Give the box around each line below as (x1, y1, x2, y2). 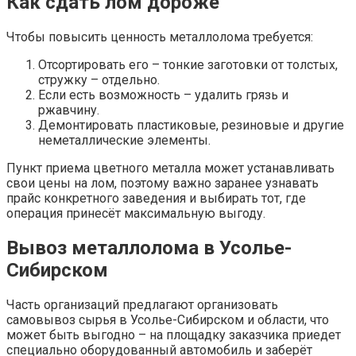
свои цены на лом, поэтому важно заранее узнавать (6, 176, 319, 191)
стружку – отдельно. (38, 72, 160, 87)
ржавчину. (38, 103, 99, 118)
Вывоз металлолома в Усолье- (6, 236, 292, 259)
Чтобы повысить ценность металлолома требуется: (6, 29, 313, 44)
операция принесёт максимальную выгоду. (6, 206, 265, 221)
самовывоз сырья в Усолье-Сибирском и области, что (6, 311, 329, 327)
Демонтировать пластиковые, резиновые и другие (38, 118, 344, 133)
